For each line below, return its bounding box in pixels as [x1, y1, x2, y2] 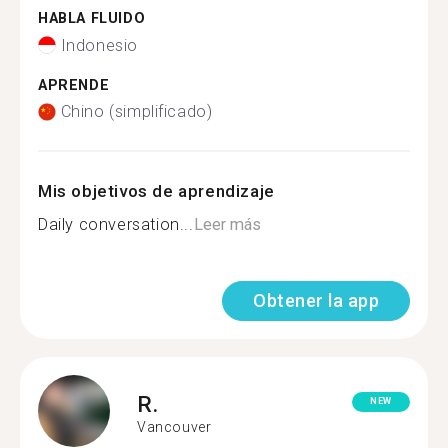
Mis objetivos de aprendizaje [38, 181, 275, 201]
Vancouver [137, 418, 212, 435]
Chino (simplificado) [60, 102, 213, 121]
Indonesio [60, 35, 138, 55]
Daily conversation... [38, 215, 194, 234]
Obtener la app [253, 290, 379, 311]
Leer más [193, 215, 261, 234]
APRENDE [38, 76, 110, 94]
